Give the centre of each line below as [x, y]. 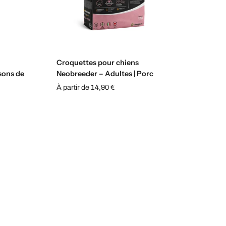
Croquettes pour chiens [97, 63]
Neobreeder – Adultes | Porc [105, 74]
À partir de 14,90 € [85, 88]
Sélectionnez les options [118, 50]
